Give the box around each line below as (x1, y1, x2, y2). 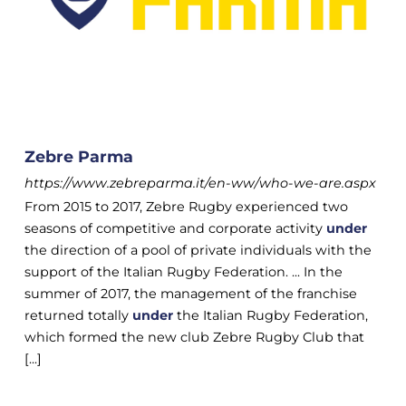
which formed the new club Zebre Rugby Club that (24, 328, 364, 345)
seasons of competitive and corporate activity (24, 219, 326, 237)
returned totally (24, 306, 132, 324)
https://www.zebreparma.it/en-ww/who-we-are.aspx (24, 174, 376, 191)
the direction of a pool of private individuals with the (24, 241, 372, 258)
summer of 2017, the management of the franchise (24, 285, 357, 302)
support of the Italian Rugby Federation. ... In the (24, 263, 343, 280)
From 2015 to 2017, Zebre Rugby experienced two (24, 198, 348, 215)
